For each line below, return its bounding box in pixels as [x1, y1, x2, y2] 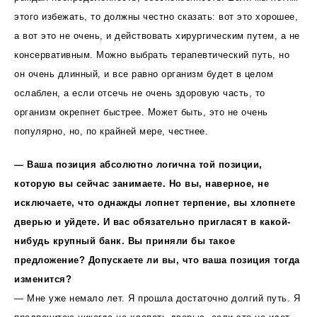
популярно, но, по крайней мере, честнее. [14, 125, 208, 137]
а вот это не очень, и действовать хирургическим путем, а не [14, 30, 300, 41]
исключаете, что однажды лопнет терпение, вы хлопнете [14, 197, 295, 208]
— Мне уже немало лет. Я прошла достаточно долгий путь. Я [14, 292, 300, 304]
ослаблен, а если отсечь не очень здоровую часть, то [14, 87, 265, 98]
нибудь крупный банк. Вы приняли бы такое [14, 235, 235, 246]
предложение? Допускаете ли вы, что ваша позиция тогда [14, 254, 300, 265]
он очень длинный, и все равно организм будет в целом [14, 68, 273, 79]
